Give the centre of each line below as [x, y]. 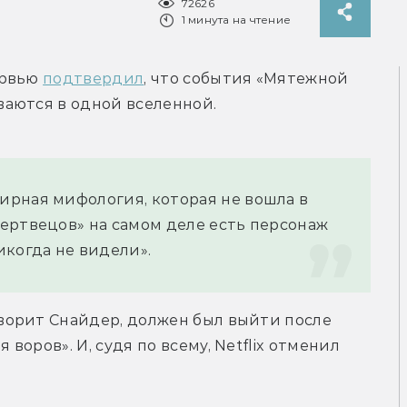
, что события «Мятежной [246, 79]
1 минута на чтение [236, 20]
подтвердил [94, 79]
